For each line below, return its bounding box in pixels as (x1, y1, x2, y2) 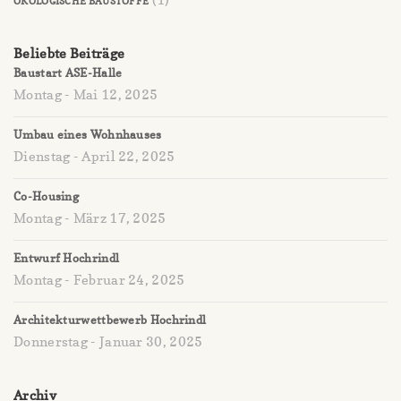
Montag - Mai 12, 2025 (13, 85, 158, 103)
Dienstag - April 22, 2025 (13, 147, 175, 165)
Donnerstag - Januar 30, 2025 (13, 332, 203, 350)
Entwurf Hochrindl (13, 250, 120, 265)
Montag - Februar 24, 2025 (13, 270, 185, 288)
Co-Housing (13, 188, 79, 203)
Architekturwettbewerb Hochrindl (13, 311, 207, 327)
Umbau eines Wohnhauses (13, 126, 162, 141)
